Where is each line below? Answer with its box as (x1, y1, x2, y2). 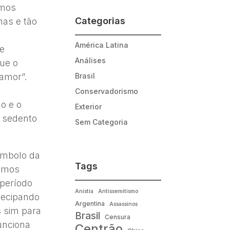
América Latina (74, 40, 128, 49)
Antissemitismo (98, 187, 138, 195)
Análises (74, 55, 106, 65)
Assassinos (109, 200, 138, 207)
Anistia (74, 187, 93, 195)
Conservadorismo (74, 86, 138, 95)
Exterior (74, 102, 102, 111)
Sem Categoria (74, 117, 128, 126)
